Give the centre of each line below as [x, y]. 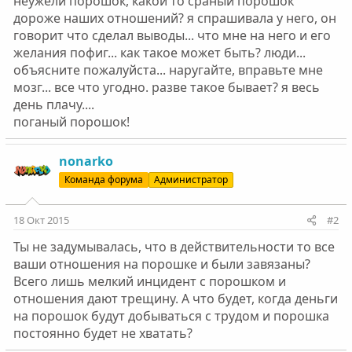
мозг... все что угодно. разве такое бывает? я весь [166, 87]
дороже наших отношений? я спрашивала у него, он [174, 18]
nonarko [86, 161]
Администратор [191, 180]
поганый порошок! [71, 122]
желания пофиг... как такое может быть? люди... [159, 53]
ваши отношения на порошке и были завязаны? [161, 264]
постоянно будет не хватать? [103, 333]
